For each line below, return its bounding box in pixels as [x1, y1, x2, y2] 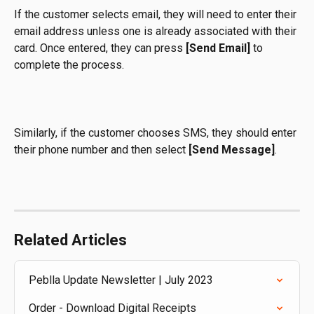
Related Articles [14, 231, 127, 249]
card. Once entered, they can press [14, 41, 186, 55]
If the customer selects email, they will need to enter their [14, 8, 299, 22]
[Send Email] [186, 41, 253, 55]
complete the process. [14, 58, 124, 72]
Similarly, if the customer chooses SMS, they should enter [14, 126, 299, 140]
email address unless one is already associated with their [14, 25, 299, 39]
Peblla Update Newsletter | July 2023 [29, 273, 213, 287]
